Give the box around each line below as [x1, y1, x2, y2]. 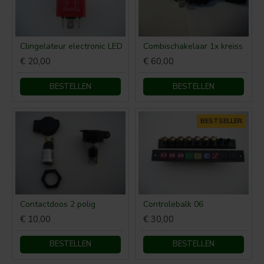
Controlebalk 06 [143, 198, 203, 210]
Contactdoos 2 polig [20, 198, 95, 210]
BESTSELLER [200, 117, 242, 126]
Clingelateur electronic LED [20, 41, 123, 52]
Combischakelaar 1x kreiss [143, 41, 243, 52]
